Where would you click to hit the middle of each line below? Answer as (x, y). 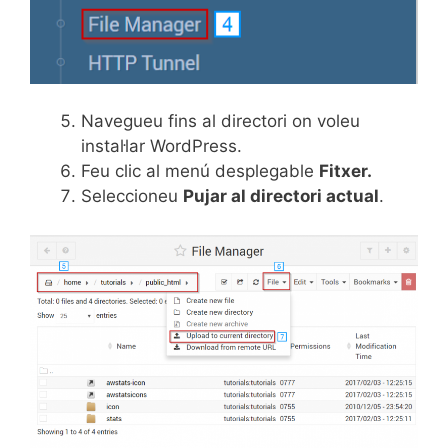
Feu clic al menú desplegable (200, 171)
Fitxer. (345, 171)
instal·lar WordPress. (161, 146)
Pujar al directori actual (281, 196)
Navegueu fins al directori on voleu (220, 121)
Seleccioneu (132, 196)
